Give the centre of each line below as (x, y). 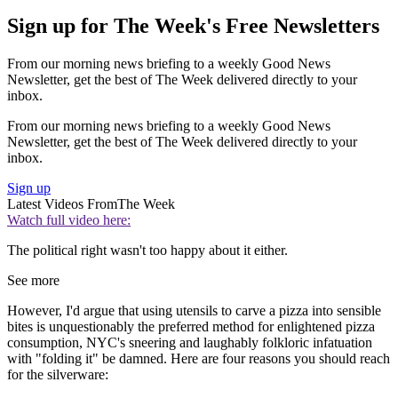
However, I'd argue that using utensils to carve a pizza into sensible (194, 311)
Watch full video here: (69, 220)
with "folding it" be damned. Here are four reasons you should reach (199, 359)
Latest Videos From (62, 204)
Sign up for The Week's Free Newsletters (193, 26)
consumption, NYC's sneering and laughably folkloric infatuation (190, 343)
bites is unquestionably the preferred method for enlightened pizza (191, 327)
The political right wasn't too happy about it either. (147, 251)
